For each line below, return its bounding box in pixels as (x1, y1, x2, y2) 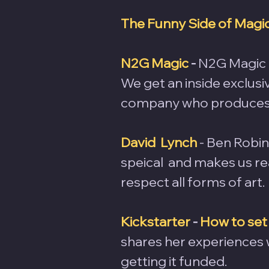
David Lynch (121, 133, 197, 151)
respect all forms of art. (121, 173, 265, 190)
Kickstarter (121, 213, 190, 230)
